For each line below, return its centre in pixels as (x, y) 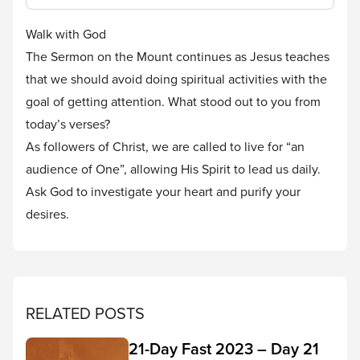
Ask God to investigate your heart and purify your (163, 191)
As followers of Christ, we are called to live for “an (165, 146)
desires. (49, 214)
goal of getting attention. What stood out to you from (173, 101)
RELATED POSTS (85, 313)
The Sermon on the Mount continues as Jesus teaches (178, 56)
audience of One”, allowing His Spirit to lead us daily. (173, 169)
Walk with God (66, 34)
